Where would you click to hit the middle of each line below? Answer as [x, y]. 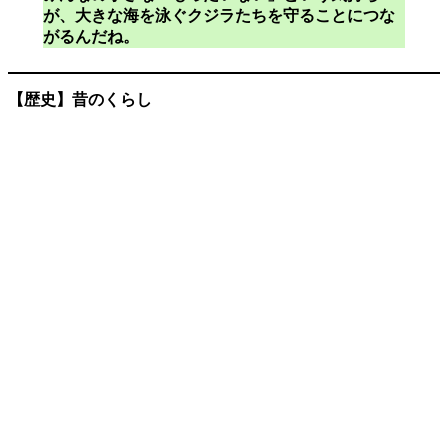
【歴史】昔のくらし [80, 99]
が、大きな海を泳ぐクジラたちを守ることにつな [218, 15]
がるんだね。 [90, 36]
